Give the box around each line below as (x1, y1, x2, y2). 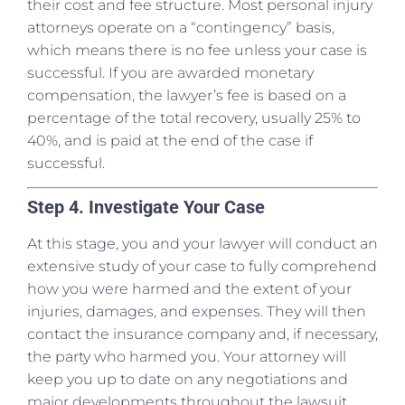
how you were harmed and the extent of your (27, 280, 352, 298)
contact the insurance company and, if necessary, (27, 325, 378, 344)
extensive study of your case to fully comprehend (27, 258, 377, 276)
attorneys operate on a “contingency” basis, (27, 18, 334, 36)
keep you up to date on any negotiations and (27, 371, 348, 389)
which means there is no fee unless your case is (27, 41, 367, 59)
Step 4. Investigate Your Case (27, 196, 265, 219)
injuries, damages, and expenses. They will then (27, 303, 366, 321)
